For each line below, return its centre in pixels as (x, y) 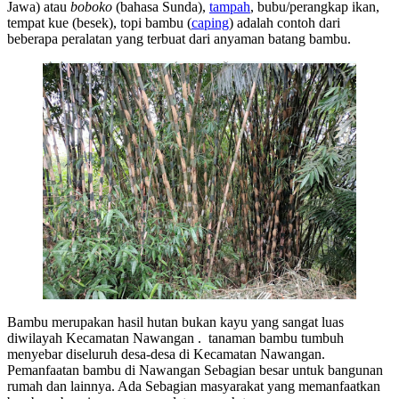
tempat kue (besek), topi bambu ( (99, 23)
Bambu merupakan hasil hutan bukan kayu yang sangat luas (175, 322)
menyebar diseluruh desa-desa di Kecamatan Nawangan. (166, 354)
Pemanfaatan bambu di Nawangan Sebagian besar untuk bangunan (195, 370)
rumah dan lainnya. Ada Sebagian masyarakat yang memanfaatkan (194, 386)
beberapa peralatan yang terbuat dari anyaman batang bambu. (179, 39)
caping (210, 23)
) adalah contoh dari (285, 23)
